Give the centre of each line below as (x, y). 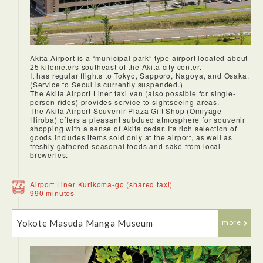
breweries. (49, 154)
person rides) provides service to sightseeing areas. (125, 102)
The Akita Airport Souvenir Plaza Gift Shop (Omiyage (126, 110)
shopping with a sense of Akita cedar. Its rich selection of (134, 128)
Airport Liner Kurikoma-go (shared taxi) (102, 184)
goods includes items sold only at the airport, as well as (131, 137)
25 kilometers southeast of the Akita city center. (116, 66)
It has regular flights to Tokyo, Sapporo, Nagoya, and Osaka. (140, 75)
